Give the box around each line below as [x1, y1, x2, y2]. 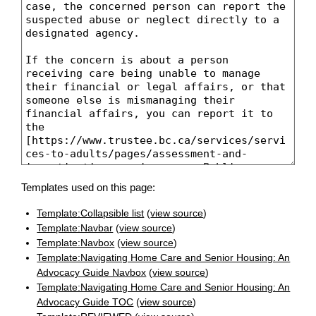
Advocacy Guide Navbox [37, 267, 147, 279]
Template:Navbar [37, 222, 114, 234]
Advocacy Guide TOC [37, 296, 134, 308]
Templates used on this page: [21, 181, 155, 194]
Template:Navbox [37, 237, 115, 249]
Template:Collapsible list [37, 207, 145, 219]
